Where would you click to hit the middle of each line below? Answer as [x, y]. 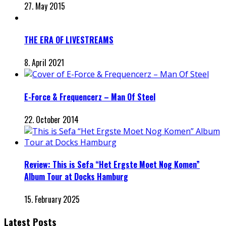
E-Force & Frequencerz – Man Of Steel [90, 97]
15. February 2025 [52, 200]
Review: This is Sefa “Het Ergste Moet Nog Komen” [112, 165]
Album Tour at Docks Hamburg [76, 177]
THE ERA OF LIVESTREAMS [69, 40]
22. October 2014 [51, 119]
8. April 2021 [44, 63]
